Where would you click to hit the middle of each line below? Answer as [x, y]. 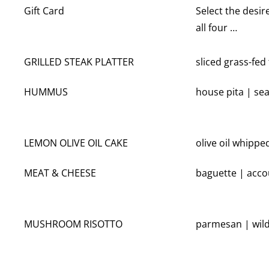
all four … [216, 28]
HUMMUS [46, 92]
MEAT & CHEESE [60, 173]
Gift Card [44, 11]
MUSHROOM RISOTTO [73, 224]
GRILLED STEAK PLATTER [79, 62]
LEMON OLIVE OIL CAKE [76, 143]
